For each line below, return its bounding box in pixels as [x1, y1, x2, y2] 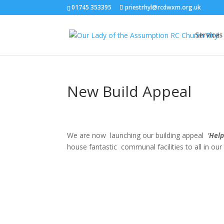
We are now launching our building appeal [67, 130, 208, 140]
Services [194, 30, 222, 39]
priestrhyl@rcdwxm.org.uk [125, 3, 201, 11]
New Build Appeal [67, 81, 192, 101]
